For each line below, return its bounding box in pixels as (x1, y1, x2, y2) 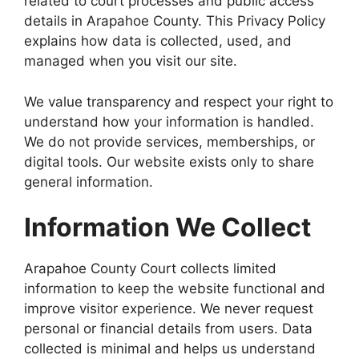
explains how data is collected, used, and (24, 33, 292, 49)
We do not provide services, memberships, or (24, 133, 315, 150)
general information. (24, 173, 153, 190)
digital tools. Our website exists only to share (24, 153, 314, 170)
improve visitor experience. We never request (24, 301, 313, 317)
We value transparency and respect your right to (24, 93, 333, 110)
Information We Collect (24, 212, 311, 243)
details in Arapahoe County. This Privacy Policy (24, 13, 325, 29)
